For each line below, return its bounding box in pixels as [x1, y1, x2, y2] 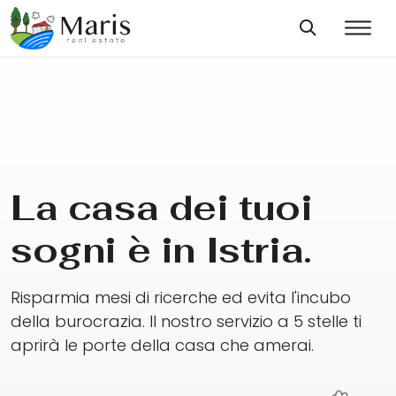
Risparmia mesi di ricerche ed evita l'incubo [11, 286, 351, 309]
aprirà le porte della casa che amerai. [11, 334, 314, 357]
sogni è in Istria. [11, 227, 312, 274]
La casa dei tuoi [11, 185, 313, 232]
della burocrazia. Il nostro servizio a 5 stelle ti [11, 310, 362, 333]
